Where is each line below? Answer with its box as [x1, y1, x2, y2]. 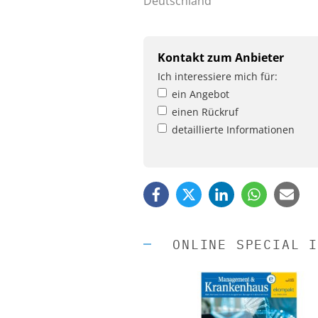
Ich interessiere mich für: [158, 69, 278, 83]
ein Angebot [172, 87, 229, 101]
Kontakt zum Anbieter [158, 49, 284, 65]
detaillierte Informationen [172, 122, 295, 136]
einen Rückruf [172, 104, 238, 119]
